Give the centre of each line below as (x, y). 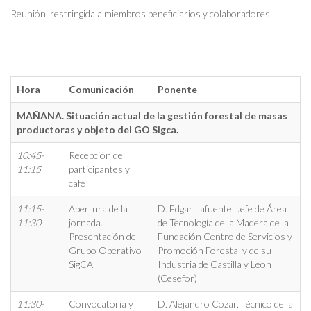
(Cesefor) (177, 278)
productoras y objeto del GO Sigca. (98, 129)
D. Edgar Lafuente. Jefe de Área (222, 209)
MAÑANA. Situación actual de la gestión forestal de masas (152, 116)
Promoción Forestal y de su (215, 250)
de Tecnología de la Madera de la (223, 222)
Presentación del (103, 236)
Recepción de (96, 155)
